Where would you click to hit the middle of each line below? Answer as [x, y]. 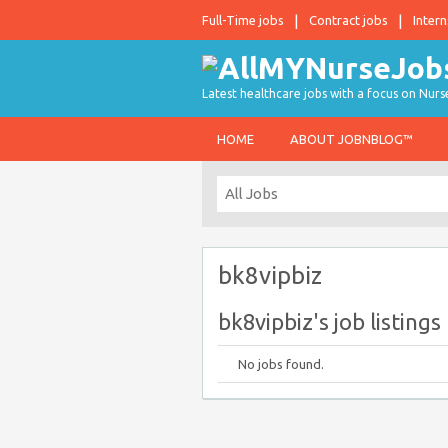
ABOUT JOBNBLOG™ [351, 139]
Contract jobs [348, 20]
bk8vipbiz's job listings [329, 321]
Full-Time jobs [243, 20]
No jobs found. [281, 364]
